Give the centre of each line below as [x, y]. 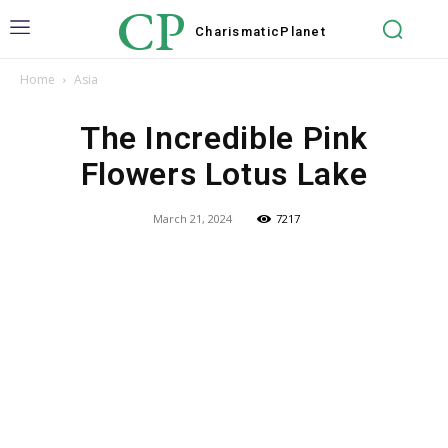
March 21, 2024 [192, 218]
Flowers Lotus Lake [224, 174]
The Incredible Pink [224, 138]
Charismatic [237, 31]
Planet [303, 31]
